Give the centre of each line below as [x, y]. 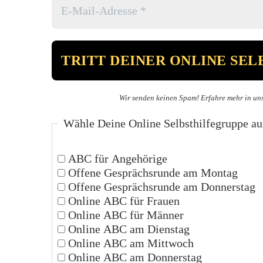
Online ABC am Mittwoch [130, 243]
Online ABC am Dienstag [128, 229]
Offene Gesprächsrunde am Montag [152, 172]
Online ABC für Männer [125, 215]
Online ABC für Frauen [123, 200]
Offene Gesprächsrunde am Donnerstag [161, 186]
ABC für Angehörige [117, 158]
